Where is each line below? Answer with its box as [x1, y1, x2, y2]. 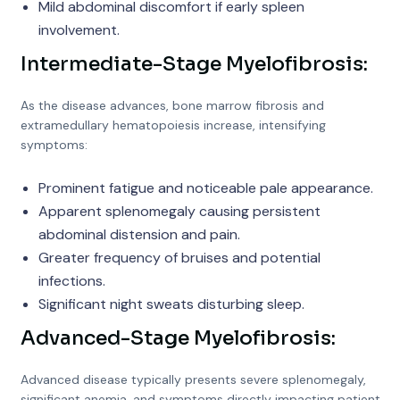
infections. [37, 271, 105, 290]
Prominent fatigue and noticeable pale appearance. [37, 179, 373, 197]
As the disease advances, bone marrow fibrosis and [20, 97, 324, 113]
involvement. [37, 21, 120, 39]
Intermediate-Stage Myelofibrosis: [20, 52, 368, 76]
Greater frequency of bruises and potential [37, 248, 321, 267]
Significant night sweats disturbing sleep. [37, 295, 304, 313]
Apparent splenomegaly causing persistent [37, 202, 321, 221]
